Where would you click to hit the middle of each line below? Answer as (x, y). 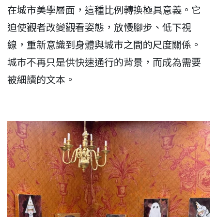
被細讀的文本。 (41, 79)
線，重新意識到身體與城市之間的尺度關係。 (104, 44)
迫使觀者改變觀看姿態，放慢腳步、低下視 (99, 27)
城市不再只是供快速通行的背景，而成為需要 (104, 62)
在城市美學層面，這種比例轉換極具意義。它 (104, 9)
